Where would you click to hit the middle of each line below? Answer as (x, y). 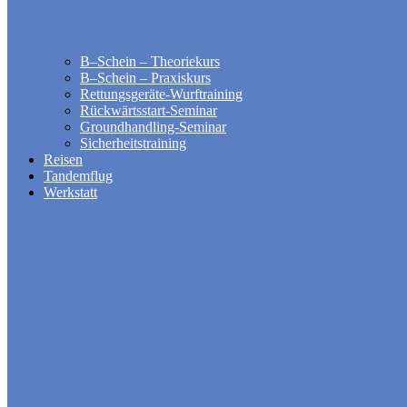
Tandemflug (78, 176)
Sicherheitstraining (133, 143)
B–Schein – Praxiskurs (145, 78)
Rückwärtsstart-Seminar (149, 110)
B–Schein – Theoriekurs (150, 61)
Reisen (63, 159)
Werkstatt (70, 192)
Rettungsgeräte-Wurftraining (161, 94)
